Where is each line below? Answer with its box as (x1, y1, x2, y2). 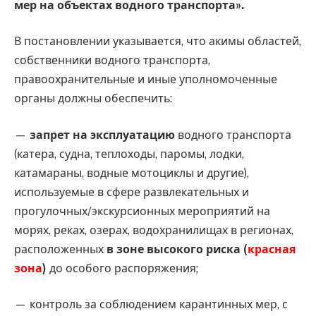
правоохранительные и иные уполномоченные (14, 73, 277, 87)
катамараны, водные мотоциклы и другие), (14, 166, 249, 180)
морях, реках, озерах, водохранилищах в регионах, (14, 223, 293, 237)
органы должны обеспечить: (14, 92, 172, 106)
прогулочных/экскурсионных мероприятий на (14, 204, 270, 218)
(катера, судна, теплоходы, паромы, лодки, (14, 147, 244, 161)
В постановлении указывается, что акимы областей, (14, 35, 301, 49)
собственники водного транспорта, (14, 54, 210, 68)
